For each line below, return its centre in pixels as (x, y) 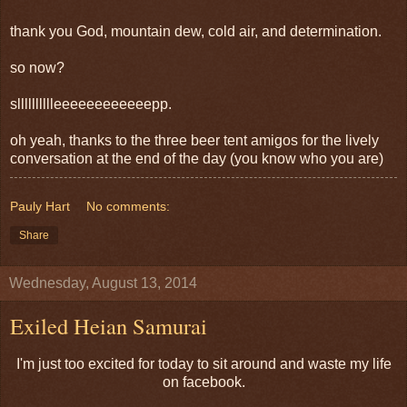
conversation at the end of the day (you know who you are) (197, 159)
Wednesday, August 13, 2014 (103, 283)
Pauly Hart (40, 207)
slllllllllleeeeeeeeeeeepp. (91, 104)
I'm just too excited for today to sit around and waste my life (203, 364)
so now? (37, 68)
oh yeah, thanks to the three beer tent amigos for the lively (194, 141)
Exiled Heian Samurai (109, 326)
